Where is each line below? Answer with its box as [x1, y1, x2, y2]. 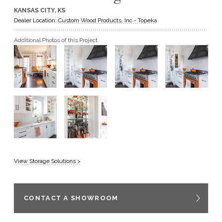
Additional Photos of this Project [14, 37, 98, 44]
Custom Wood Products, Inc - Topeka [58, 17, 157, 24]
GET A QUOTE [17, 11, 63, 19]
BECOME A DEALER [17, 43, 78, 50]
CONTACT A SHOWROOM [24, 194, 118, 202]
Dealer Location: [14, 17, 58, 24]
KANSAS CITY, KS [14, 7, 65, 14]
